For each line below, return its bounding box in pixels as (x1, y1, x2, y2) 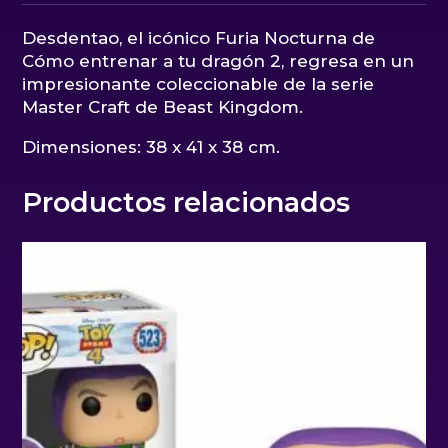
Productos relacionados (22, 185, 351, 219)
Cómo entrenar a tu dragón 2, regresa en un (22, 50, 415, 71)
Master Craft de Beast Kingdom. (22, 96, 304, 117)
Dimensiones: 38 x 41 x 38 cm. (22, 136, 281, 157)
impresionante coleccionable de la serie (22, 73, 375, 94)
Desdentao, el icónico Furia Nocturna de (22, 27, 376, 48)
